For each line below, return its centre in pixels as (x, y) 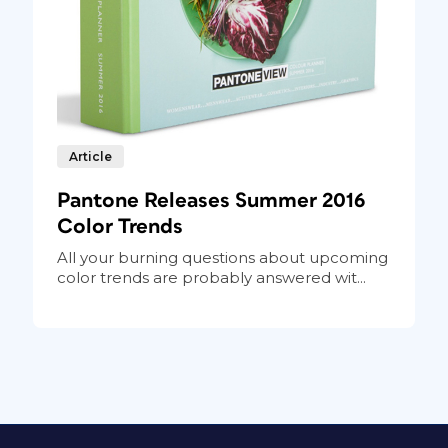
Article (90, 156)
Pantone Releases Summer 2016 (210, 200)
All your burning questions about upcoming (222, 257)
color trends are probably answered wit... (211, 277)
